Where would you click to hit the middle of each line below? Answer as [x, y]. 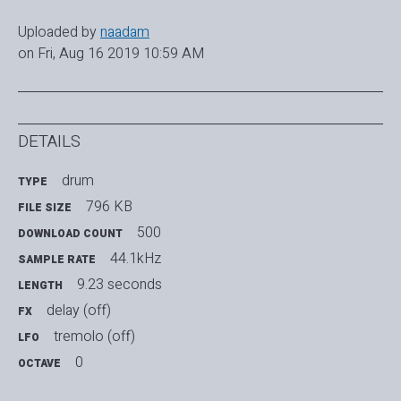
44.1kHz [136, 259]
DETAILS [49, 141]
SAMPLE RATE [57, 260]
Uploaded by [59, 32]
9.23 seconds [119, 285]
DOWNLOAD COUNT [70, 234]
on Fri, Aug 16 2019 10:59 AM [111, 53]
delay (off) [79, 311]
